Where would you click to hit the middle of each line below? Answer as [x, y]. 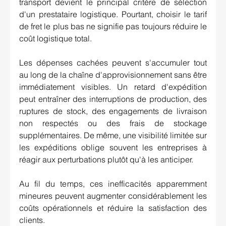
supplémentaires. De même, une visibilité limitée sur [113, 135]
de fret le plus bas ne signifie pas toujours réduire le [113, 26]
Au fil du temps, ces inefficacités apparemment [113, 184]
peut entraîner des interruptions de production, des [113, 99]
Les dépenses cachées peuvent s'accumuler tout [113, 63]
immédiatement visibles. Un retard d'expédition [113, 87]
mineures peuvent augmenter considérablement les [113, 196]
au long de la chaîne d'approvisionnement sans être [113, 75]
